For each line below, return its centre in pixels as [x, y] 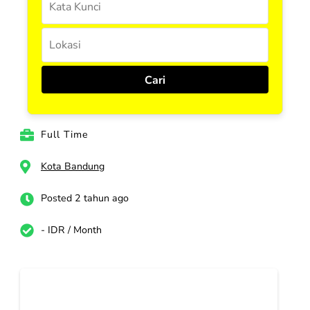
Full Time [65, 135]
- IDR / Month [71, 230]
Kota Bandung [73, 166]
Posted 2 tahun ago [85, 198]
